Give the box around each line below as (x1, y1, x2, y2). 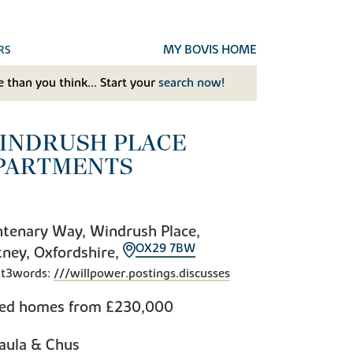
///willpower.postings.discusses (54, 266, 230, 282)
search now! (158, 75, 225, 91)
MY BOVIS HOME (163, 42, 257, 58)
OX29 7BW (136, 240, 195, 256)
